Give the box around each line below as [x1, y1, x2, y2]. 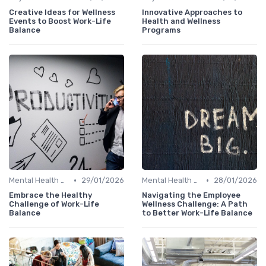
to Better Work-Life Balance [142, 208, 252, 218]
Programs [142, 26, 180, 35]
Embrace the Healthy [9, 191, 92, 200]
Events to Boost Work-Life [9, 17, 111, 26]
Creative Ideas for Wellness [9, 8, 115, 17]
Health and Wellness [142, 17, 220, 26]
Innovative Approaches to [142, 8, 242, 17]
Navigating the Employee [142, 191, 240, 200]
